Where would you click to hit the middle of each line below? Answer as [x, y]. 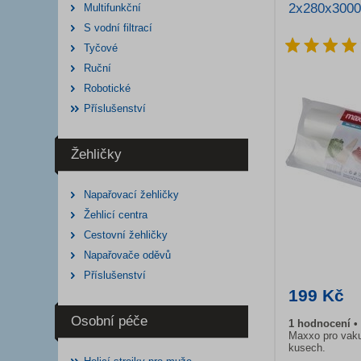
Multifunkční [112, 8]
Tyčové [101, 48]
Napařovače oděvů [127, 255]
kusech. [307, 348]
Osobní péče [109, 321]
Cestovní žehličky [126, 235]
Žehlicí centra [116, 215]
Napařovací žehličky [131, 195]
